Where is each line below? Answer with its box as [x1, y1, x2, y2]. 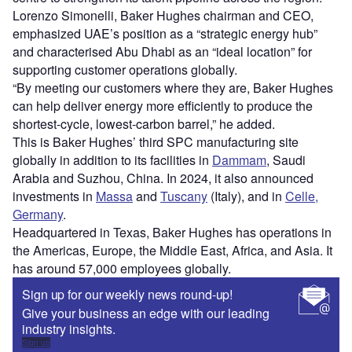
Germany [13, 205, 63, 224]
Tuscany [160, 187, 207, 206]
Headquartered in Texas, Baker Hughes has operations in [13, 223, 332, 242]
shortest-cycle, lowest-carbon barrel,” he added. [13, 115, 275, 134]
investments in [13, 187, 96, 206]
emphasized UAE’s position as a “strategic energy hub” [13, 24, 317, 43]
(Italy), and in [207, 187, 285, 206]
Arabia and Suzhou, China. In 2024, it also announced [13, 169, 313, 188]
